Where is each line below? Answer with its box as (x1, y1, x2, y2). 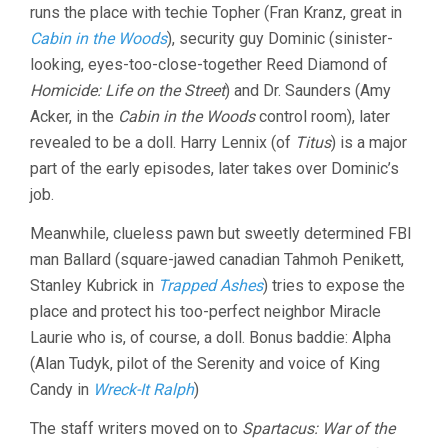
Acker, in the (30, 106, 118, 126)
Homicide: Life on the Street (30, 80, 225, 100)
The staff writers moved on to (30, 418, 242, 438)
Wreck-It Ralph (93, 379, 194, 399)
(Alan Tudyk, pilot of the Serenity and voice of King (30, 353, 380, 373)
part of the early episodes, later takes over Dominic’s (30, 158, 399, 178)
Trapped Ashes (158, 275, 263, 295)
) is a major (331, 132, 407, 152)
